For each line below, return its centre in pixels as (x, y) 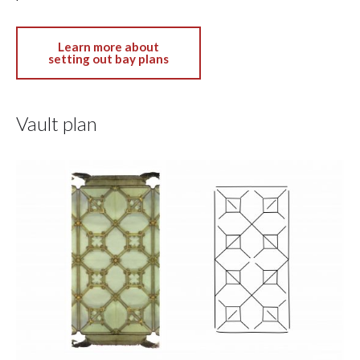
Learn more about (108, 47)
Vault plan (57, 123)
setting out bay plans (108, 59)
